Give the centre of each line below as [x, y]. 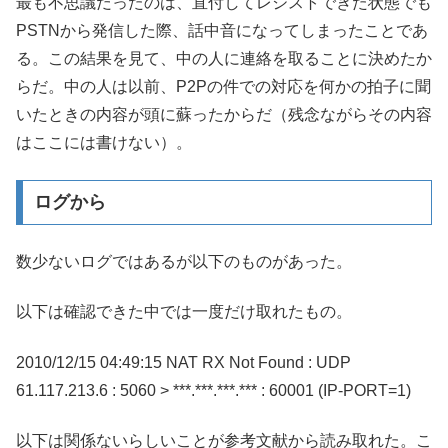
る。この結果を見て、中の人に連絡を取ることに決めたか [224, 59]
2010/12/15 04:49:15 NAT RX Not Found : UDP [183, 362]
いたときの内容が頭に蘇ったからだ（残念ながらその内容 [224, 115]
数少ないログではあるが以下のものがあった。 [184, 261]
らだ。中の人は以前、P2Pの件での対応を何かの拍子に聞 [223, 87]
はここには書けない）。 [104, 143]
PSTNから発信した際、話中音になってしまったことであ [222, 31]
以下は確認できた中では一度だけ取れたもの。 [184, 312]
